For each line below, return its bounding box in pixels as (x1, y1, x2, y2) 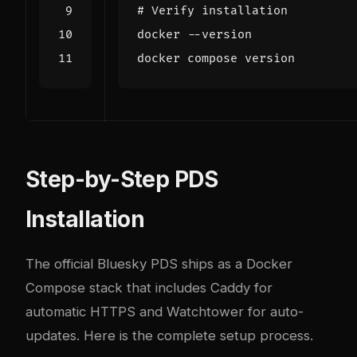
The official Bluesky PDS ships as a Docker (25, 256, 292, 273)
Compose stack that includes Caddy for (25, 280, 273, 296)
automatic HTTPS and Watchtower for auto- (25, 304, 304, 320)
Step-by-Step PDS (25, 166, 218, 194)
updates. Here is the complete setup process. (25, 328, 313, 344)
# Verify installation (137, 3, 288, 19)
